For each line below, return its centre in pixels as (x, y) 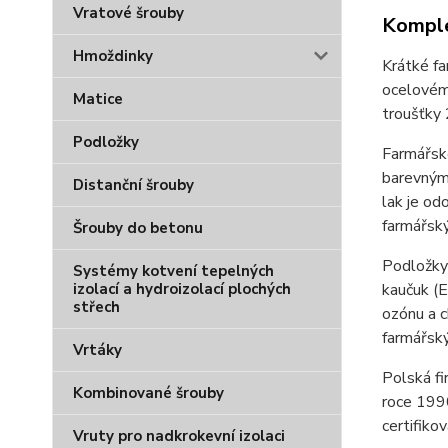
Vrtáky (97, 350)
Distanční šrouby (133, 185)
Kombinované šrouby (148, 393)
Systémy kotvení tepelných (173, 271)
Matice (98, 99)
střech (96, 307)
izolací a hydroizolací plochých (182, 289)
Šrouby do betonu (138, 228)
